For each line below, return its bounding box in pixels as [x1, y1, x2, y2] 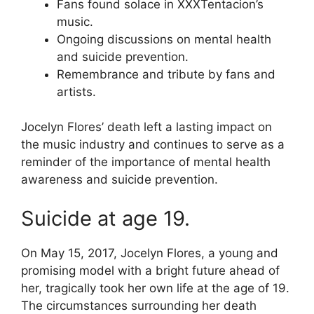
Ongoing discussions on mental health [57, 32, 271, 46]
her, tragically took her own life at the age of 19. [21, 280, 289, 295]
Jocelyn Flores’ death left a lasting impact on [21, 120, 272, 135]
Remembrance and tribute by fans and [57, 67, 275, 81]
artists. [57, 84, 96, 99]
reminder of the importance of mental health [21, 155, 271, 170]
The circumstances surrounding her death [21, 298, 257, 313]
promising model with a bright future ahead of [21, 263, 280, 278]
